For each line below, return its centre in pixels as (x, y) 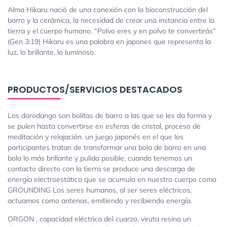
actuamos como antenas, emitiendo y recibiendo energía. (100, 201)
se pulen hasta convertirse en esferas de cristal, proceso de (104, 126)
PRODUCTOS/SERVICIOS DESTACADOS (95, 90)
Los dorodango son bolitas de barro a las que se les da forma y (110, 116)
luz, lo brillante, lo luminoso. (51, 52)
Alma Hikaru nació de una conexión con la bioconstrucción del (108, 10)
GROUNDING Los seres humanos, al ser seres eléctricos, (100, 190)
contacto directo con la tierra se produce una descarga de (101, 169)
